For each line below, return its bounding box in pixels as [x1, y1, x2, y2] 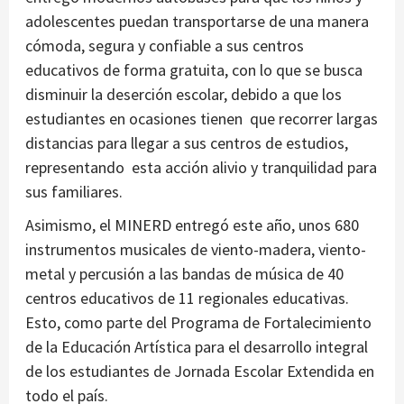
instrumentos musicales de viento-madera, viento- [25, 238, 366, 260]
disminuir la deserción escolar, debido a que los [25, 83, 342, 105]
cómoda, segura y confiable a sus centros [25, 34, 304, 56]
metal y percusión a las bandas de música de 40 [25, 262, 344, 284]
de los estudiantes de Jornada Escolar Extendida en [25, 360, 374, 381]
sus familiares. [25, 180, 123, 202]
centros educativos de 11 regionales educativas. [25, 287, 349, 308]
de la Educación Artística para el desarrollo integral [25, 335, 368, 357]
